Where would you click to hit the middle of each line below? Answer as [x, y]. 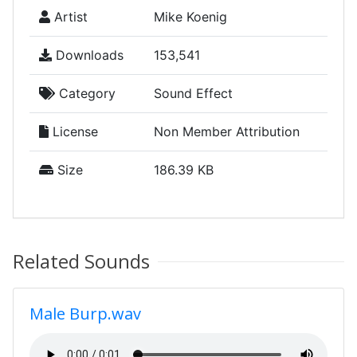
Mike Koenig [190, 17]
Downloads [88, 55]
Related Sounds [81, 261]
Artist [69, 17]
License [73, 131]
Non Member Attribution [227, 131]
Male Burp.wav [85, 314]
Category [85, 93]
